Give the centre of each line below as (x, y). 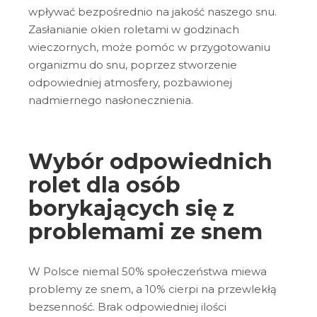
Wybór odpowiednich (150, 161)
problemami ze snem (148, 231)
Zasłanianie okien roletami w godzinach (134, 29)
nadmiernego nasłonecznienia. (112, 100)
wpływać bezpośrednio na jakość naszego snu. (152, 11)
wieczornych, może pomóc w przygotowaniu (149, 47)
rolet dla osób (104, 185)
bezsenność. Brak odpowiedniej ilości (127, 307)
